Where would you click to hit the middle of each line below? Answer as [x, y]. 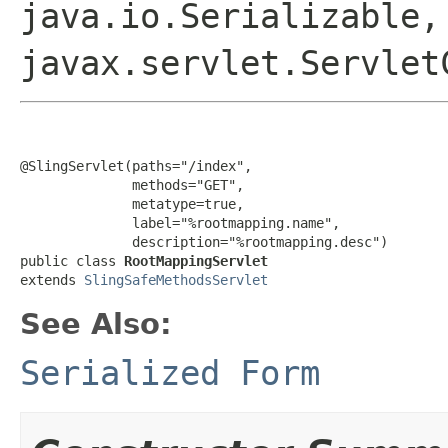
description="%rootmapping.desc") [204, 241]
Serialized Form [170, 372]
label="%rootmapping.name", [180, 222]
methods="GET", [132, 184]
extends [52, 279]
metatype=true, [132, 203]
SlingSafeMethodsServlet [176, 279]
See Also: [96, 323]
